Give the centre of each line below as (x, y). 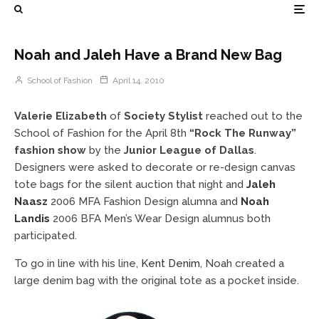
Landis (32, 219)
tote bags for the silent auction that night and (130, 184)
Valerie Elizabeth (61, 116)
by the (104, 150)
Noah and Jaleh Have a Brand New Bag (148, 55)
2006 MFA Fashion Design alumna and (144, 202)
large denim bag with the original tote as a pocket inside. (157, 281)
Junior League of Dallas (188, 150)
